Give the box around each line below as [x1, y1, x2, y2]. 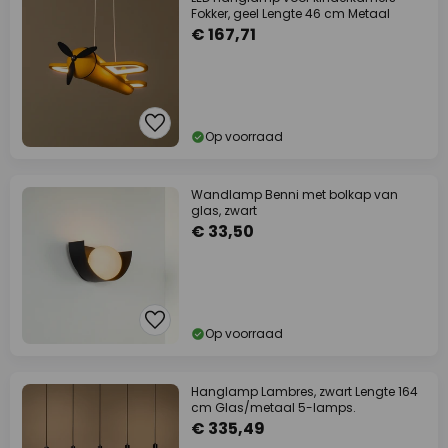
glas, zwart [191, 202, 257, 219]
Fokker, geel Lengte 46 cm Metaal [191, 5, 390, 22]
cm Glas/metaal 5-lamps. [191, 399, 356, 416]
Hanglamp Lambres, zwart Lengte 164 [191, 383, 418, 400]
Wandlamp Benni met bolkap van [191, 186, 398, 203]
